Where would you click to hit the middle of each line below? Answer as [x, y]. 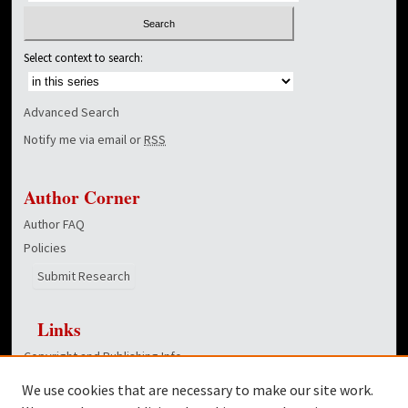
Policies [46, 248]
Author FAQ [55, 224]
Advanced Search [72, 112]
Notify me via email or [84, 140]
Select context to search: [84, 58]
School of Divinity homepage [102, 380]
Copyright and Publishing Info [103, 357]
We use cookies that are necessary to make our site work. [198, 390]
